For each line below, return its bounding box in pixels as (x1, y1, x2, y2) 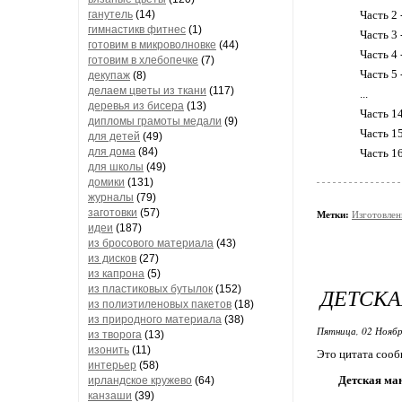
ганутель (88, 8, 133, 21)
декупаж (88, 69, 130, 82)
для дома (88, 145, 135, 158)
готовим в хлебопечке (88, 54, 198, 66)
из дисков (88, 252, 136, 265)
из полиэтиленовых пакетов (88, 298, 232, 310)
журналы (88, 191, 134, 204)
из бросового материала (88, 237, 214, 249)
